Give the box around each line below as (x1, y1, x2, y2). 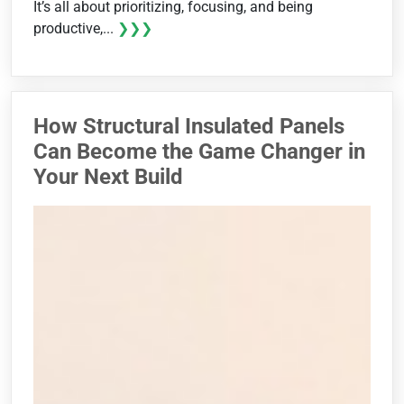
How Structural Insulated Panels (33, 114, 344, 140)
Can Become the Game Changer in (33, 139, 365, 165)
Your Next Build (33, 164, 183, 190)
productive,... (33, 20, 117, 38)
